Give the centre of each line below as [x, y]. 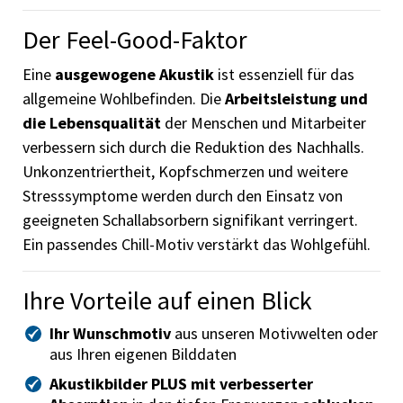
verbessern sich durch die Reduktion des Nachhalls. [193, 148]
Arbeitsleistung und [296, 99]
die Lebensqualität [92, 123]
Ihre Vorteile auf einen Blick [167, 301]
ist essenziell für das [284, 75]
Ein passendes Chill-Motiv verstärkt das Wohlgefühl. [197, 245]
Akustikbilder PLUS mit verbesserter [181, 384]
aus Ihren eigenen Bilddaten [143, 354]
